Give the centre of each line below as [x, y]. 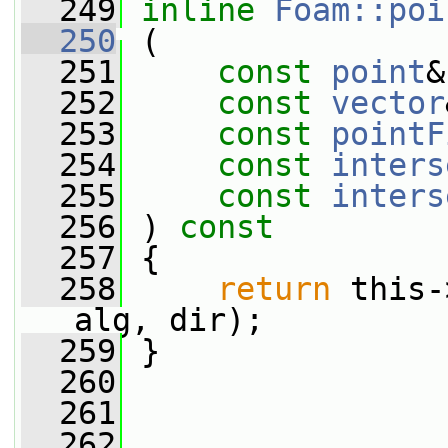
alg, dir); [169, 320]
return [274, 289]
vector [388, 103]
